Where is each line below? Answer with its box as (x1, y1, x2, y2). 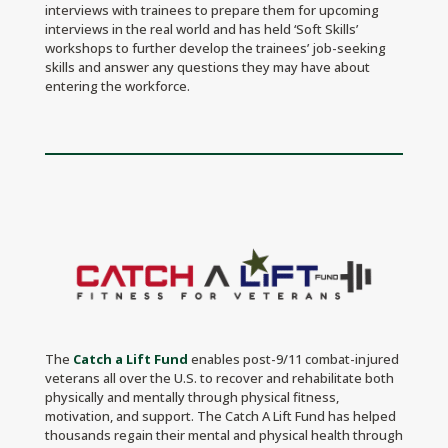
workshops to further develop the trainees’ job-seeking (44, 39, 386, 58)
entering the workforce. (44, 77, 190, 96)
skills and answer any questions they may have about (44, 58, 370, 77)
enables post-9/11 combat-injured (190, 350, 399, 369)
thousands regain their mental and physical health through (44, 426, 403, 445)
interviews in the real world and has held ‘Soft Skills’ (44, 20, 358, 39)
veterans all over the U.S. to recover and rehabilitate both (44, 369, 394, 388)
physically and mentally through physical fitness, (44, 388, 339, 407)
